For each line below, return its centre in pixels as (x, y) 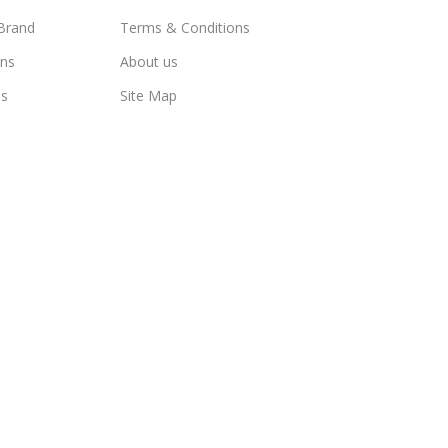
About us (149, 61)
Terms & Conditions (185, 27)
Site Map (149, 95)
